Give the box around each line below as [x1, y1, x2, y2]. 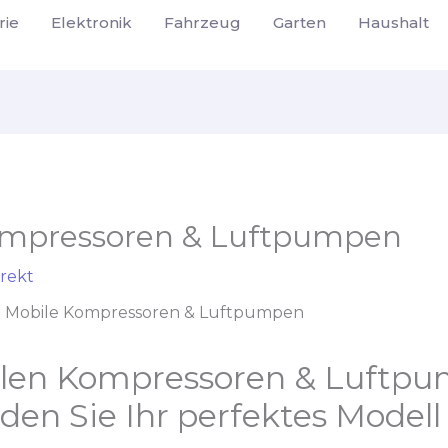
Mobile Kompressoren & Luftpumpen [4, 303, 304, 323]
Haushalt [358, 12, 429, 32]
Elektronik [51, 12, 132, 32]
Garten [273, 12, 326, 32]
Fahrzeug [164, 12, 241, 32]
